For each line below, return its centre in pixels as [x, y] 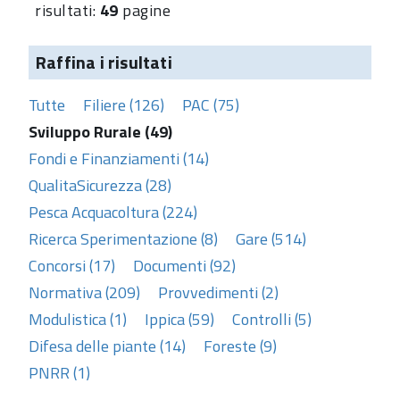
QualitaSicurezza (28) [100, 185]
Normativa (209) [84, 292]
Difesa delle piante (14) [107, 346]
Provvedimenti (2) [218, 292]
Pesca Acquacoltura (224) [113, 212]
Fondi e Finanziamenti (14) [119, 158]
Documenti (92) [184, 265]
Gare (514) [271, 238]
